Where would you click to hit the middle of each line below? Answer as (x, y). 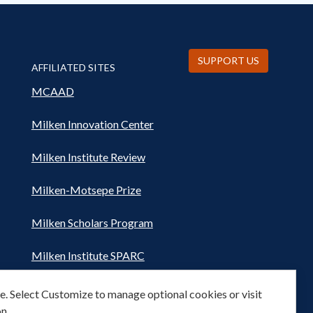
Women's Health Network (94, 288)
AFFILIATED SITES (73, 67)
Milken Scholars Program (92, 222)
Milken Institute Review (88, 156)
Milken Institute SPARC (88, 255)
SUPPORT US (228, 60)
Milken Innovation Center (92, 124)
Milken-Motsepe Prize (86, 189)
